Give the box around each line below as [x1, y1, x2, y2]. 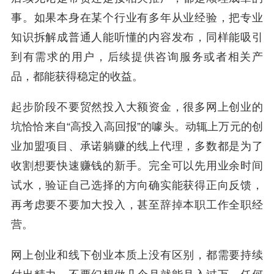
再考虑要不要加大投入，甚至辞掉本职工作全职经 [11, 199, 263, 211]
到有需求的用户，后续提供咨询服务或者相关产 [11, 51, 263, 63]
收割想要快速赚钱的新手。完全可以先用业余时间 [11, 160, 263, 172]
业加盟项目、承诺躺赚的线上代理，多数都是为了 [11, 140, 263, 152]
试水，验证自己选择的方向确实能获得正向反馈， [11, 179, 263, 191]
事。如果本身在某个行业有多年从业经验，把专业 [11, 12, 263, 24]
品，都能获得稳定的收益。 [11, 70, 143, 83]
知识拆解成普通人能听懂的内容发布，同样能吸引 [11, 31, 263, 43]
